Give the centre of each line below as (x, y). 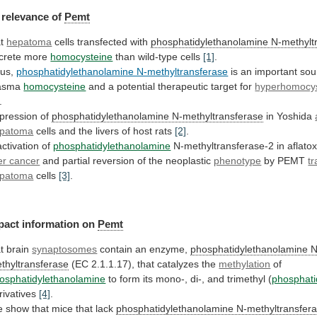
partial (76, 160)
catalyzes (178, 264)
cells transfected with (102, 41)
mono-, (172, 279)
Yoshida (295, 116)
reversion (114, 160)
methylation (245, 264)
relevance (25, 16)
